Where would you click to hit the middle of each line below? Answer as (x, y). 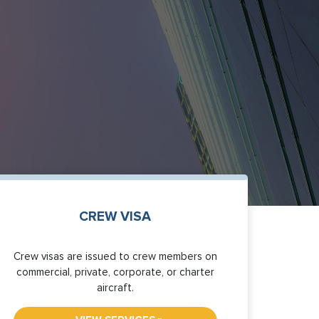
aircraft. (115, 288)
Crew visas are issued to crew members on (115, 256)
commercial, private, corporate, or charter (115, 272)
